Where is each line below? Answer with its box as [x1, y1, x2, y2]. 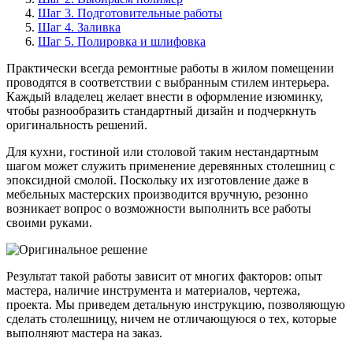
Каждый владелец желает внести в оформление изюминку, [6, 89, 323, 103]
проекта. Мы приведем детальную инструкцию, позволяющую [6, 297, 345, 311]
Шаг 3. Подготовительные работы [38, 6, 222, 20]
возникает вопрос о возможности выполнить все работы [6, 201, 311, 215]
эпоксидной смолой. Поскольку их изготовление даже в [6, 173, 309, 187]
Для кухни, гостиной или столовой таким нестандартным [6, 144, 318, 158]
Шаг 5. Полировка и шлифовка [38, 34, 206, 48]
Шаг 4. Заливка [38, 20, 121, 34]
